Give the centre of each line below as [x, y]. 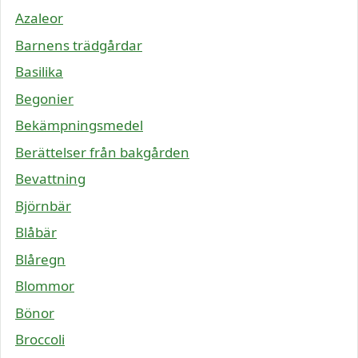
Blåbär [36, 233]
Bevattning [50, 179]
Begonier [44, 98]
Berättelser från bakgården [102, 152]
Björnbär [43, 205]
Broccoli [40, 340]
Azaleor [39, 18]
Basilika [39, 72]
